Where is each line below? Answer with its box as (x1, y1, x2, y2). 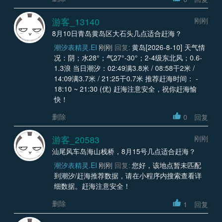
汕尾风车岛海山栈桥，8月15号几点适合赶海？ (52, 146, 196, 157)
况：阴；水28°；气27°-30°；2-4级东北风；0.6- (54, 52, 202, 62)
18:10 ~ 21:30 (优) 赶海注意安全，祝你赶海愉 (54, 83, 197, 94)
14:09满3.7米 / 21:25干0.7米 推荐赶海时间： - (54, 73, 198, 83)
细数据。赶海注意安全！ (54, 181, 130, 191)
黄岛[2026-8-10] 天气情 (132, 42, 205, 52)
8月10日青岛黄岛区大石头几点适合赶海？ (52, 28, 182, 38)
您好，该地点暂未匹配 (132, 160, 201, 170)
